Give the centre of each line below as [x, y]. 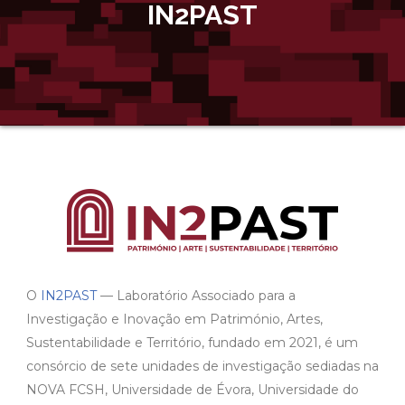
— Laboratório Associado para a [196, 295]
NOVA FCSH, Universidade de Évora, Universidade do [193, 389]
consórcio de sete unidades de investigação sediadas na [202, 366]
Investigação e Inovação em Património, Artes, [174, 319]
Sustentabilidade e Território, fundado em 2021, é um [192, 342]
